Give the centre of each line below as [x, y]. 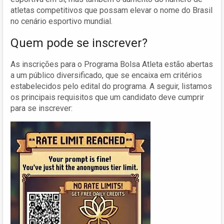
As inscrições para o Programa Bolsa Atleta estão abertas [112, 64]
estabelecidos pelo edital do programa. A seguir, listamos [111, 86]
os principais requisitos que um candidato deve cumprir [107, 97]
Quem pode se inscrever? [79, 43]
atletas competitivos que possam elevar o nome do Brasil [111, 10]
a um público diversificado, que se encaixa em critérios [106, 75]
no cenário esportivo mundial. [61, 21]
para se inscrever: [41, 108]
